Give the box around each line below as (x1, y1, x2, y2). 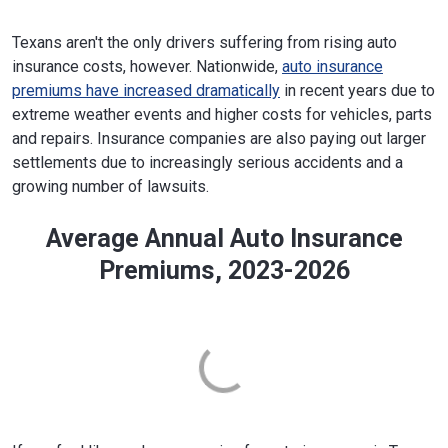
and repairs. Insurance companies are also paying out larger (12, 128, 426, 148)
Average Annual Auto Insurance (45, 223, 403, 253)
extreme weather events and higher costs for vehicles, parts (12, 104, 432, 124)
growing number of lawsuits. (12, 176, 209, 196)
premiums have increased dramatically (12, 80, 280, 100)
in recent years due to (280, 80, 435, 100)
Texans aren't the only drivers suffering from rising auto (12, 32, 397, 52)
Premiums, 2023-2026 (98, 255, 350, 285)
